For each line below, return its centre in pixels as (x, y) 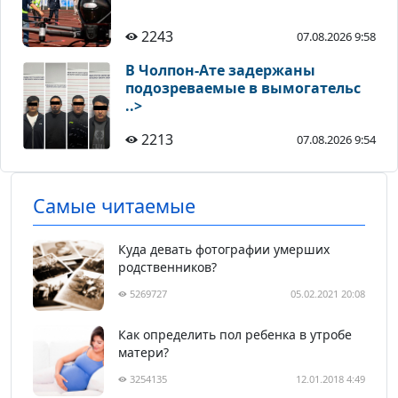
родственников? (167, 267)
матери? (143, 353)
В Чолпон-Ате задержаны (220, 71)
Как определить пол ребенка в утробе (235, 335)
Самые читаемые (114, 206)
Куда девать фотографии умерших (224, 250)
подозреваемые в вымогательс (243, 88)
